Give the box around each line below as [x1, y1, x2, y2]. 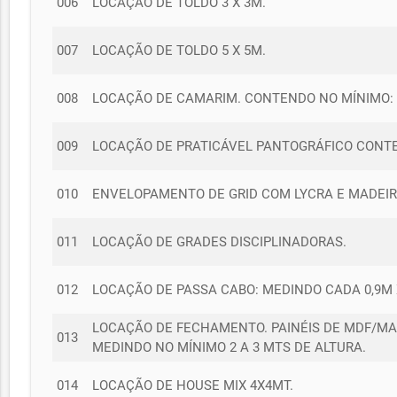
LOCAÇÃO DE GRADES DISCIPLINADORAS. [92, 233, 347, 250]
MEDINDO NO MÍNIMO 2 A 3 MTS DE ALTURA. [92, 339, 367, 355]
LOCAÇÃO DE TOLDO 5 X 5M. [92, 42, 267, 58]
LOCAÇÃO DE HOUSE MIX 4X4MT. [92, 377, 294, 393]
